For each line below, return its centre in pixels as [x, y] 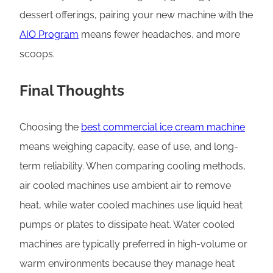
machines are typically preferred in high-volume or [133, 244]
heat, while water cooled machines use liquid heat [131, 205]
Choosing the [50, 127]
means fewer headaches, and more [159, 35]
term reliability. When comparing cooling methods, [133, 166]
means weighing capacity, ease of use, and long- [129, 147]
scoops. [37, 54]
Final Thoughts [72, 91]
